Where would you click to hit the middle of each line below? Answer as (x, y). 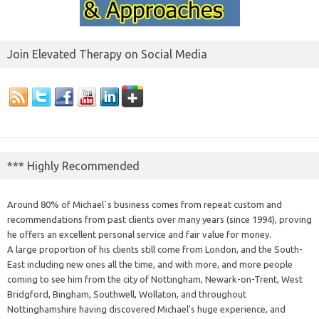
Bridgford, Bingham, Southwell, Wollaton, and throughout (127, 294)
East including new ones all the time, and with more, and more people (150, 264)
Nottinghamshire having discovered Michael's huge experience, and (146, 309)
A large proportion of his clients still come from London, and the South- (155, 249)
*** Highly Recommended (73, 166)
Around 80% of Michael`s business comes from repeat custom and (145, 204)
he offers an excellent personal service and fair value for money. (139, 234)
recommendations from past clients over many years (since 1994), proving (159, 219)
